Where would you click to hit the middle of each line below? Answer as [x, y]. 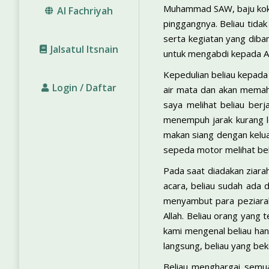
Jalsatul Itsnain [84, 49]
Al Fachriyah [85, 11]
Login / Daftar [84, 88]
